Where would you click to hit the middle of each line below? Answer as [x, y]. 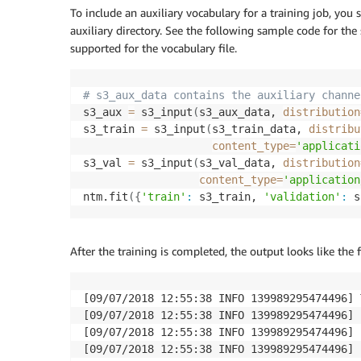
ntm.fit [106, 196]
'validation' [302, 196]
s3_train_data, [260, 129]
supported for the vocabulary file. [154, 48]
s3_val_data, [241, 162]
